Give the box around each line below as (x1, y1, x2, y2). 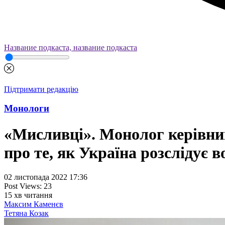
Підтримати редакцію (4, 84, 78, 93)
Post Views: (4, 182, 42, 191)
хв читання (14, 191, 52, 200)
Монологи (4, 103, 49, 114)
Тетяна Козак (4, 209, 49, 218)
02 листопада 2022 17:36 (4, 173, 87, 182)
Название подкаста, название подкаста (4, 43, 137, 52)
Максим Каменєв (4, 200, 63, 209)
